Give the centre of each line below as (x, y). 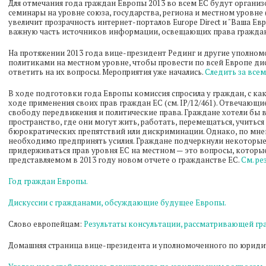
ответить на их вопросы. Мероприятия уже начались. (107, 72)
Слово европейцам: (46, 224)
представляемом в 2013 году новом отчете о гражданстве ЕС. (125, 160)
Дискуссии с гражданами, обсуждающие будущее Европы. (117, 202)
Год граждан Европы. (48, 181)
